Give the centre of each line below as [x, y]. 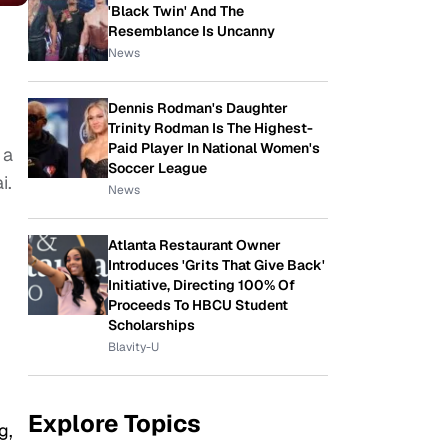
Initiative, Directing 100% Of [201, 285]
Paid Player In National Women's [214, 148]
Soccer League [157, 168]
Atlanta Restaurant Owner [194, 245]
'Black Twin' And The [176, 11]
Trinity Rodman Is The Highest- [210, 128]
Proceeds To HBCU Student [198, 305]
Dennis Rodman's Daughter [198, 108]
